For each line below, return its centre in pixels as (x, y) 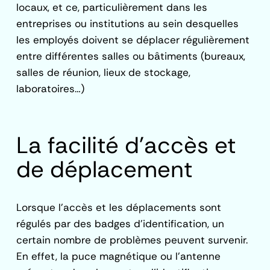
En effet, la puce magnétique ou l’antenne (119, 256)
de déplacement (105, 169)
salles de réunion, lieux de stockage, (104, 72)
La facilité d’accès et (127, 145)
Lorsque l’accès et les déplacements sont (119, 207)
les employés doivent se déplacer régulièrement (133, 40)
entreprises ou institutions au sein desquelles (128, 24)
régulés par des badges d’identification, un (121, 224)
